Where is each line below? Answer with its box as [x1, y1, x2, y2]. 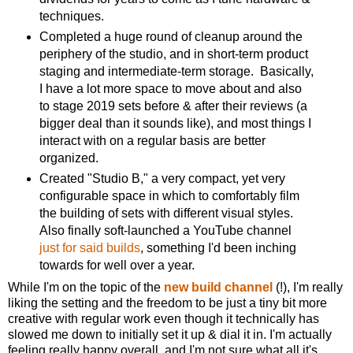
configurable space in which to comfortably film [39, 188, 299, 203]
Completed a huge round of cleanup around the [39, 29, 303, 43]
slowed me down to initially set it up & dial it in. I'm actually [8, 328, 332, 342]
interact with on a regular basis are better [39, 133, 266, 147]
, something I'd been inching [139, 240, 296, 255]
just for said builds [39, 240, 140, 255]
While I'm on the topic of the [8, 281, 164, 295]
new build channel [164, 281, 273, 295]
